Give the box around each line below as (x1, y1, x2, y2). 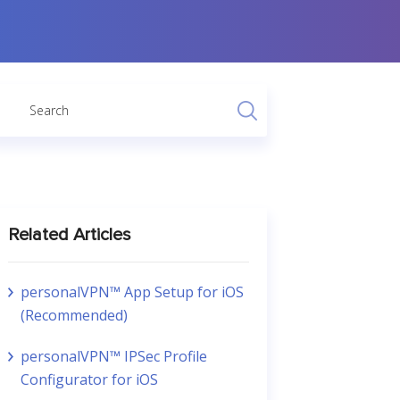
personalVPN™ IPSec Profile (20, 346, 207, 366)
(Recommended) (20, 305, 128, 325)
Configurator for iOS (20, 370, 158, 389)
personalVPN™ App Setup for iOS (20, 282, 244, 302)
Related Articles (7, 224, 131, 246)
